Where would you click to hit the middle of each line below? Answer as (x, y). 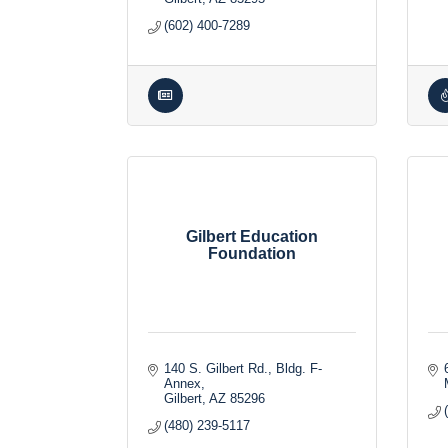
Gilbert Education (252, 236)
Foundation (252, 253)
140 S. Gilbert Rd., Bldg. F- (243, 368)
